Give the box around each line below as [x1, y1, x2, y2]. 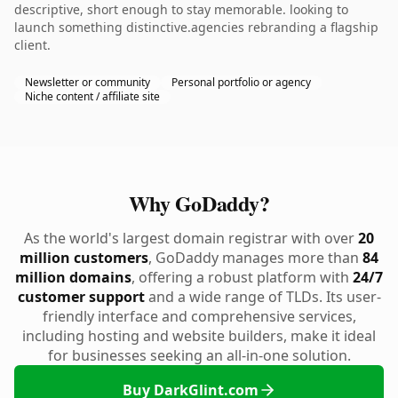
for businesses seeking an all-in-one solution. [47, 346, 351, 365]
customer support [17, 287, 145, 306]
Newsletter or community [25, 75, 150, 90]
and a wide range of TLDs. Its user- [144, 287, 381, 306]
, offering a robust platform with [131, 267, 353, 287]
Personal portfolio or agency [171, 75, 311, 90]
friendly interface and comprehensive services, [42, 306, 356, 326]
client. [14, 36, 51, 53]
